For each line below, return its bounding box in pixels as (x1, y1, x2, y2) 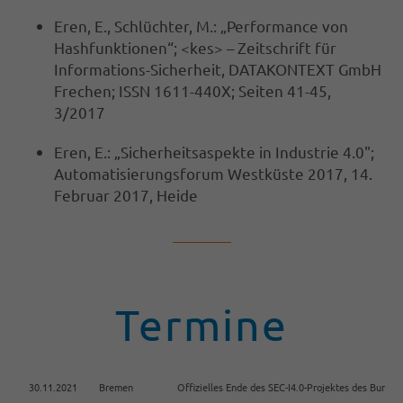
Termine (115, 299, 288, 350)
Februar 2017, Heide (54, 185, 198, 205)
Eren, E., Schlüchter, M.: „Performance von (54, 16, 348, 36)
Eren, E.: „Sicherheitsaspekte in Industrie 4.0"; (54, 142, 374, 162)
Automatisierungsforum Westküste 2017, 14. (54, 164, 372, 184)
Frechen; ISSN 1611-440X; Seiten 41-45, (54, 81, 331, 101)
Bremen (99, 380, 133, 395)
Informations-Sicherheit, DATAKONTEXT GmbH (54, 59, 381, 79)
